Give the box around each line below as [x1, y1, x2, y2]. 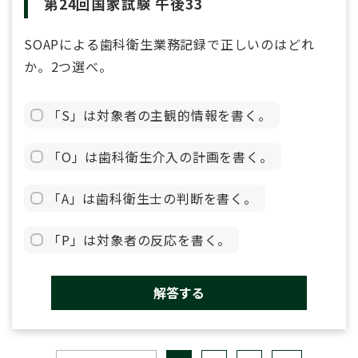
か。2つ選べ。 [24, 57, 113, 77]
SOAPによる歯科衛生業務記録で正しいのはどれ [24, 34, 315, 54]
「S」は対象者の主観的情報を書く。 [48, 105, 272, 125]
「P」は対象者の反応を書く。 [48, 230, 232, 250]
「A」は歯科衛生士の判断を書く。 [48, 189, 257, 209]
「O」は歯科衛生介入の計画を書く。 [48, 147, 273, 167]
